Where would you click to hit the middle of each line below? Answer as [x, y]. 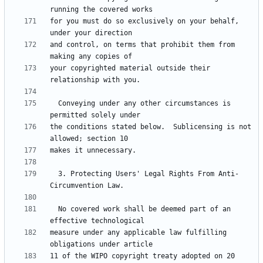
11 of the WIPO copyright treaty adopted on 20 [142, 256]
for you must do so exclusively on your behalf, [144, 21]
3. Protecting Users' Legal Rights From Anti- [54, 174]
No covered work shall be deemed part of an [54, 209]
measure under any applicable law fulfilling [138, 233]
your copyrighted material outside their [130, 68]
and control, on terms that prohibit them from [142, 45]
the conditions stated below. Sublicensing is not [151, 127]
